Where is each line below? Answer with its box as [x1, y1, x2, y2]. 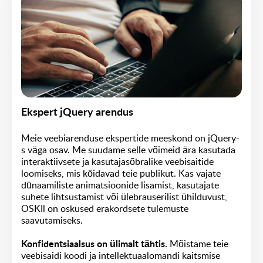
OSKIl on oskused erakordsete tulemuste [21, 204, 188, 214]
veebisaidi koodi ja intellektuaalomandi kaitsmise [21, 251, 220, 261]
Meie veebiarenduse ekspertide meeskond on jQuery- [21, 133, 240, 143]
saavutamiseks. [21, 215, 89, 225]
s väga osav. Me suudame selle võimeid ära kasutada [21, 145, 235, 155]
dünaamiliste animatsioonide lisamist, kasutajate [21, 180, 219, 190]
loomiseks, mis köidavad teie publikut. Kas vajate [21, 168, 221, 178]
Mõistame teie [170, 239, 228, 249]
